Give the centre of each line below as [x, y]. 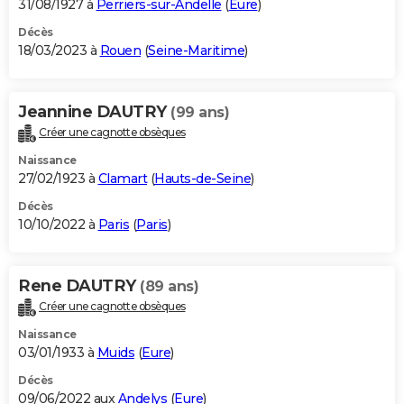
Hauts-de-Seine [202, 179]
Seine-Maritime [196, 51]
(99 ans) [200, 113]
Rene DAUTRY [79, 286]
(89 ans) [169, 287]
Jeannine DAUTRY [94, 112]
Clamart [122, 179]
